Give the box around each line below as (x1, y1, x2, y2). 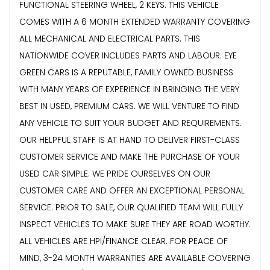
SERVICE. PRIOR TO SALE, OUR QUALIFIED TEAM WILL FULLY (19, 201, 243, 213)
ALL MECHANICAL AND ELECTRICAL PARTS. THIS (19, 32, 200, 45)
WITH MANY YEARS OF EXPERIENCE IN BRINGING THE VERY (19, 83, 239, 95)
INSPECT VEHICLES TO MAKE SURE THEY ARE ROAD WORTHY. (19, 218, 251, 230)
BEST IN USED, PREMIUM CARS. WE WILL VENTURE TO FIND (19, 99, 239, 112)
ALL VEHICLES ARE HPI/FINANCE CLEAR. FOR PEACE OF (19, 234, 228, 247)
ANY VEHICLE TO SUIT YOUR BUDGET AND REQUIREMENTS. (19, 116, 242, 129)
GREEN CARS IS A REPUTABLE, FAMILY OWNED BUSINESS (19, 66, 233, 78)
